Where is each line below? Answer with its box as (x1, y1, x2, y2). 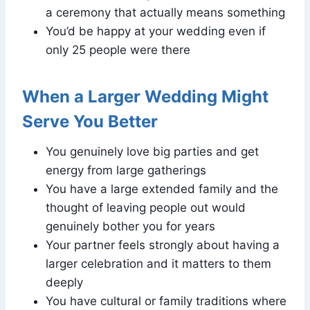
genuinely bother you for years (46, 219, 215, 233)
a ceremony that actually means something (46, 5, 285, 19)
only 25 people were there (46, 42, 190, 57)
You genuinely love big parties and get (46, 144, 259, 158)
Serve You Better (22, 111, 158, 131)
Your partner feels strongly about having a (46, 237, 280, 252)
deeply (46, 275, 83, 289)
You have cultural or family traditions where (46, 293, 286, 308)
